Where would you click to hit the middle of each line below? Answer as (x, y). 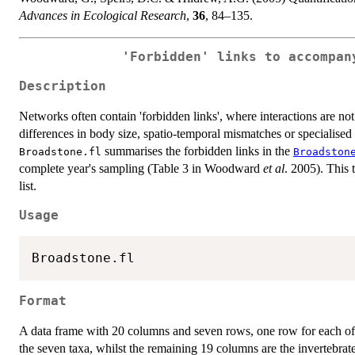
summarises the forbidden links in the (197, 151)
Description (63, 86)
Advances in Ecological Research (103, 16)
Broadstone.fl (60, 151)
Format (43, 301)
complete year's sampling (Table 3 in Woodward (141, 168)
